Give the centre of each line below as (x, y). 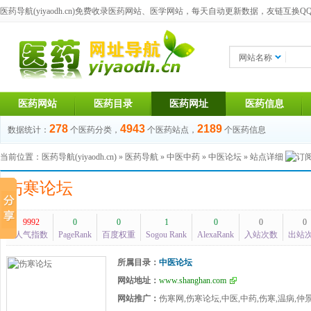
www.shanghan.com (193, 280)
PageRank (75, 235)
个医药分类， (95, 130)
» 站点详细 (263, 157)
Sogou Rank (166, 235)
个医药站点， (172, 130)
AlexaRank (216, 235)
